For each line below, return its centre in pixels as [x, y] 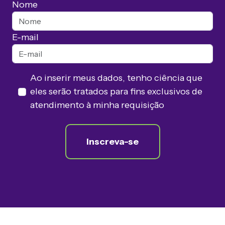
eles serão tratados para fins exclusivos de [116, 92]
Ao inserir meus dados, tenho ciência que [116, 78]
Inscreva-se [113, 142]
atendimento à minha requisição [97, 105]
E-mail [25, 37]
